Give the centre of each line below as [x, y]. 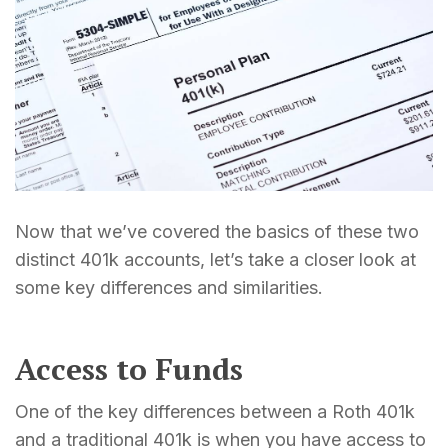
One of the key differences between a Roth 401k [215, 412]
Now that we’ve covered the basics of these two [217, 232]
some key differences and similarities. [169, 288]
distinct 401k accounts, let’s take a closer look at [215, 260]
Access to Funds [129, 369]
